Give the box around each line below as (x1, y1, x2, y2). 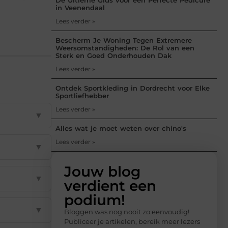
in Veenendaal (55, 3, 105, 12)
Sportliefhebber (55, 91, 109, 100)
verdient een (64, 177, 156, 194)
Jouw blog (64, 162, 140, 180)
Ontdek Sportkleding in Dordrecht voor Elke (55, 83, 210, 92)
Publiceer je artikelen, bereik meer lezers (64, 217, 200, 225)
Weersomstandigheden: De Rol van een (55, 43, 194, 52)
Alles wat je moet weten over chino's (55, 124, 186, 132)
